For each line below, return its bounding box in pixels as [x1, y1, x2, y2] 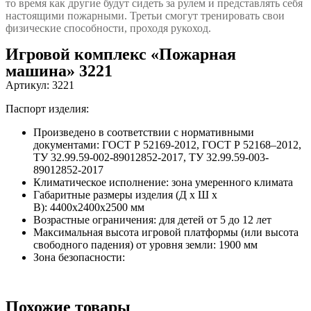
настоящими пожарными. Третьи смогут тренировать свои [6, 10, 285, 22]
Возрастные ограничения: [33, 214, 156, 226]
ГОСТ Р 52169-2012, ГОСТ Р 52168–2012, [99, 139, 301, 151]
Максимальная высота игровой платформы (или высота [33, 226, 299, 239]
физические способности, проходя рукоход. [6, 22, 211, 35]
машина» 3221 [6, 62, 112, 81]
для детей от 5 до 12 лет [156, 214, 271, 226]
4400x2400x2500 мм [47, 201, 144, 214]
